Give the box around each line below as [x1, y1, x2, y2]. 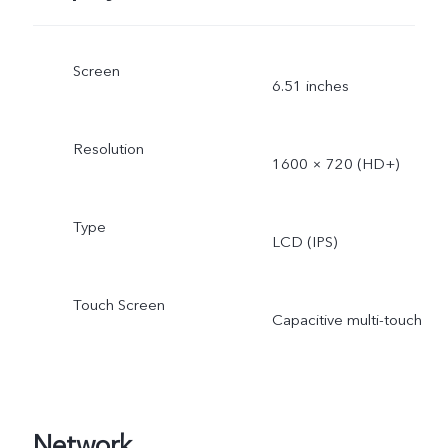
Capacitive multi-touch [271, 309, 422, 330]
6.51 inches [271, 76, 349, 97]
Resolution [72, 139, 144, 160]
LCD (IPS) [271, 231, 337, 252]
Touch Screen [72, 294, 165, 315]
